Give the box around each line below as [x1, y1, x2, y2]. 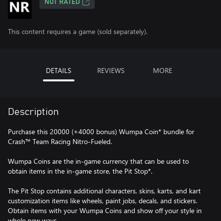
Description [8, 107, 59, 117]
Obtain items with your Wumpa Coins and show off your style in [8, 206, 202, 215]
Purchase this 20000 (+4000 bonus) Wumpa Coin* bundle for [8, 127, 194, 136]
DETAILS [46, 66, 71, 75]
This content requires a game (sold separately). [8, 27, 147, 36]
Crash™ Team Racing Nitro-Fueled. [8, 137, 112, 146]
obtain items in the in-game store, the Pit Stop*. [8, 166, 152, 176]
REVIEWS [97, 66, 124, 75]
